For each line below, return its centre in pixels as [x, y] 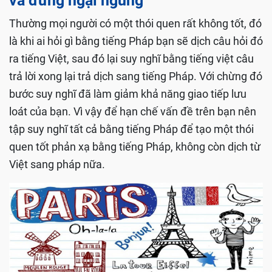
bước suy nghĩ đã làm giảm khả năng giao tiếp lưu [128, 93]
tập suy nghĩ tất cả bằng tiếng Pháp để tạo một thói [131, 129]
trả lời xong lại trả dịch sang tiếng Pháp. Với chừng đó [136, 76]
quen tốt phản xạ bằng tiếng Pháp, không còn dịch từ [135, 146]
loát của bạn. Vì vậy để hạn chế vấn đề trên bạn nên [133, 111]
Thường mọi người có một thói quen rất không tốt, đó [135, 23]
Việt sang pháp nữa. [57, 164]
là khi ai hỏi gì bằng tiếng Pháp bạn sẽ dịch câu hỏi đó [136, 41]
